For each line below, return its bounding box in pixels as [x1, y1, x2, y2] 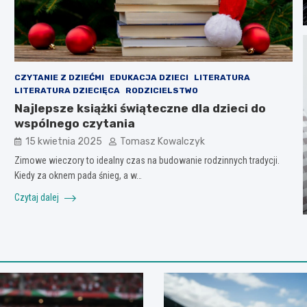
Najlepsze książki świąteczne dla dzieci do [14, 101, 266, 115]
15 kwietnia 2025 [25, 135, 102, 147]
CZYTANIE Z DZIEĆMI [14, 72, 104, 82]
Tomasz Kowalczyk [119, 135, 205, 147]
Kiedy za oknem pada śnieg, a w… [14, 169, 142, 181]
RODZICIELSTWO [125, 85, 198, 95]
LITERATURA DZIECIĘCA [14, 85, 120, 95]
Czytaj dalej [14, 191, 61, 203]
